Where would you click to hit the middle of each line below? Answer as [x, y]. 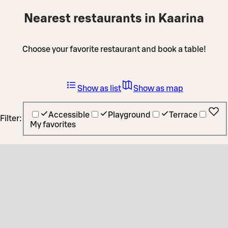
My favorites [53, 125]
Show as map [158, 88]
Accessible [69, 115]
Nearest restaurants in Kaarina [114, 19]
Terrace [183, 115]
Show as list [99, 88]
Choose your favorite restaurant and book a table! [114, 49]
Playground [129, 115]
